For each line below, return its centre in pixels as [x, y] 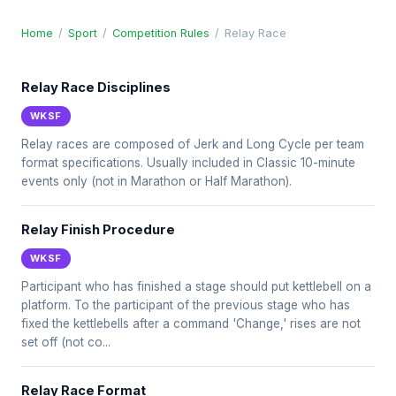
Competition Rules [161, 33]
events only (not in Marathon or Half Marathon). [156, 181]
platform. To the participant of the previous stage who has [186, 305]
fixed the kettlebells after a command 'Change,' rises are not [191, 324]
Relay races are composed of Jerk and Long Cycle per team [193, 144]
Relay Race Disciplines [96, 88]
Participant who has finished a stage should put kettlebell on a [196, 286]
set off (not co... [66, 342]
